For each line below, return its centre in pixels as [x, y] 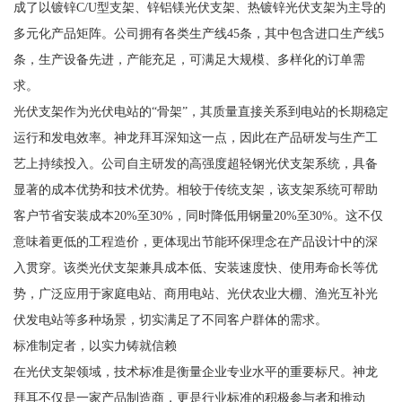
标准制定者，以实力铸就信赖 [95, 345]
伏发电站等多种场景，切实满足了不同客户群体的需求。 [170, 319]
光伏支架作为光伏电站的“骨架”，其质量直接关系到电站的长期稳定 [201, 111]
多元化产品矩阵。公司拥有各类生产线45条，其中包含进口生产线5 [198, 33]
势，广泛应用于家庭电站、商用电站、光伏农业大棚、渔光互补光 [195, 293]
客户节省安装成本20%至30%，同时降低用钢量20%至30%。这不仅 [198, 215]
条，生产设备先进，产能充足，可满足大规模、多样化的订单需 [189, 59]
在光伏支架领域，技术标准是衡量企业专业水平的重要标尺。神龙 [195, 371]
